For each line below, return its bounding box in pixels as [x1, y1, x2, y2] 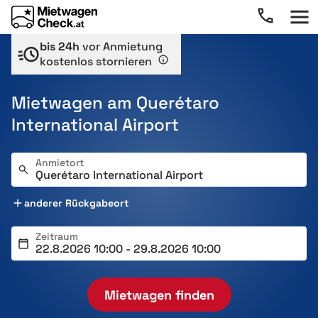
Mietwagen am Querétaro [11, 92, 219, 114]
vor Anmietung [79, 39, 163, 54]
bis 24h [40, 39, 79, 54]
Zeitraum [35, 230, 78, 243]
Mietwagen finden [104, 286, 214, 303]
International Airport [11, 114, 179, 136]
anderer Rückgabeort [24, 197, 128, 209]
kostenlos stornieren [40, 54, 155, 69]
